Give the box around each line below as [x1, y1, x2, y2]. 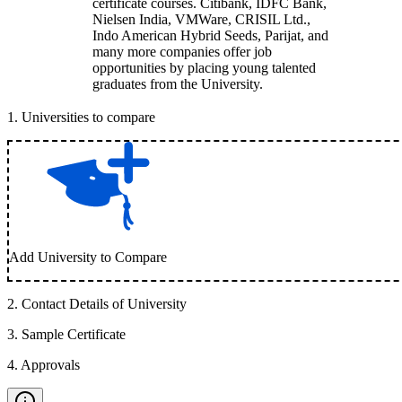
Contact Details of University [22, 296, 187, 311]
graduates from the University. [92, 76, 263, 92]
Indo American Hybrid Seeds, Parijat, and [92, 28, 328, 43]
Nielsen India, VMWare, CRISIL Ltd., [92, 12, 310, 27]
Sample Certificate [22, 327, 126, 342]
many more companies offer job [92, 44, 272, 59]
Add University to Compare [9, 249, 167, 265]
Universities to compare [22, 109, 155, 125]
